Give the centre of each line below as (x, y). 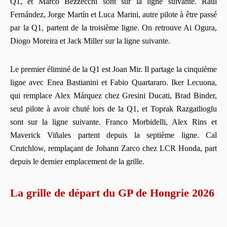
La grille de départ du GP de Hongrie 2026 (112, 193)
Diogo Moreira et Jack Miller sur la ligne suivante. (90, 41)
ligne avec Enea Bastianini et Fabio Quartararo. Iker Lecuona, (113, 83)
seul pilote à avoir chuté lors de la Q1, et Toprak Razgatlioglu (113, 109)
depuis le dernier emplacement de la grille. (77, 162)
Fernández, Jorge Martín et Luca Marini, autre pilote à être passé (113, 15)
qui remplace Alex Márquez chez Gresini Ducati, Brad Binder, (113, 96)
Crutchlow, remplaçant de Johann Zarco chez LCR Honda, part (113, 148)
